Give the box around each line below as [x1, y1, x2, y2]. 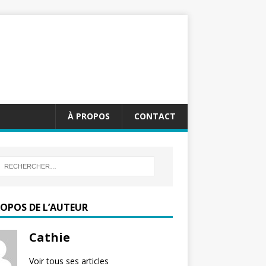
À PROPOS [68, 110, 110, 122]
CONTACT [134, 110, 176, 122]
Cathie [28, 229, 70, 245]
